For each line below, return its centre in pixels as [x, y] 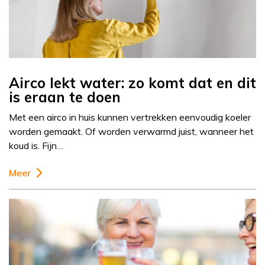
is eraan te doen [65, 97]
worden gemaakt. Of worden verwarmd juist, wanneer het [131, 132]
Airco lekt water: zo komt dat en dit [132, 83]
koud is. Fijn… [36, 146]
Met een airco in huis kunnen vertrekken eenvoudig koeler [130, 117]
